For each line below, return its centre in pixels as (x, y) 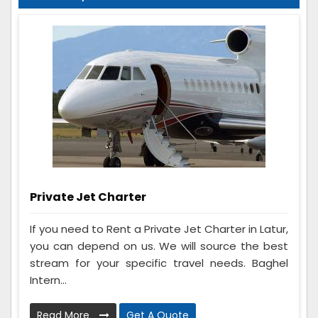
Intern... (48, 280)
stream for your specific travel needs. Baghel (159, 263)
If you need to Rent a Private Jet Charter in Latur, (159, 229)
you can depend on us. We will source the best (159, 246)
